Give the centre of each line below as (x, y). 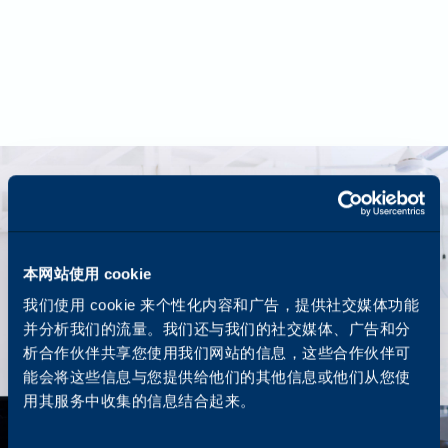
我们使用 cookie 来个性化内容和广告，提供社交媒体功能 (221, 305)
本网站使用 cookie (87, 273)
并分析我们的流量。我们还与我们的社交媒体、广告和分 (217, 329)
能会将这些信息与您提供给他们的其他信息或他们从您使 (217, 377)
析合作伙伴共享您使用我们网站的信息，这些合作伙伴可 (217, 353)
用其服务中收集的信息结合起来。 (139, 401)
